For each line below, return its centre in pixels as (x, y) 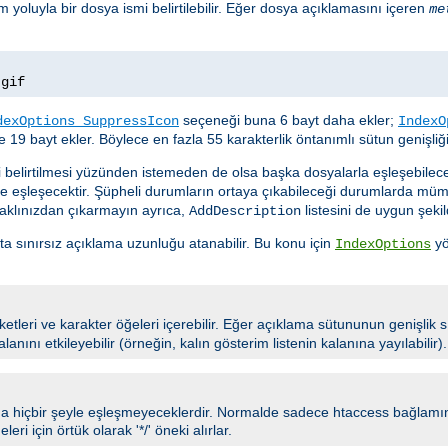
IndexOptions (383, 244)
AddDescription (245, 211)
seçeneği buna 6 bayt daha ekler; (288, 120)
